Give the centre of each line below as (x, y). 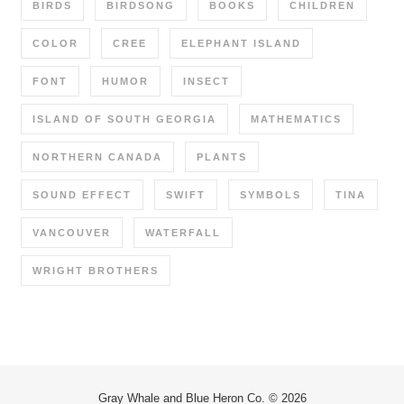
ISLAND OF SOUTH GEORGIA (124, 119)
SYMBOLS (271, 194)
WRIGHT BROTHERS (96, 270)
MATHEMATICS (296, 119)
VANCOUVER (72, 232)
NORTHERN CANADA (97, 156)
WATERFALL (183, 232)
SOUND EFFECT (82, 194)
